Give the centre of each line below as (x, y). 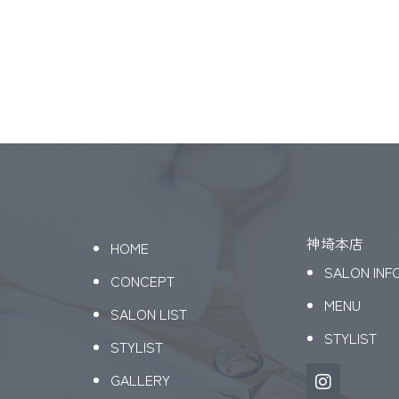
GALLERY (140, 379)
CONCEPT (142, 280)
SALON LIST (149, 313)
